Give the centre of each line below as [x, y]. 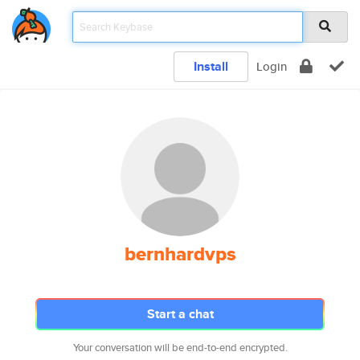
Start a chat [180, 314]
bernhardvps [180, 254]
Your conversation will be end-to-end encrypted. [180, 348]
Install [211, 66]
